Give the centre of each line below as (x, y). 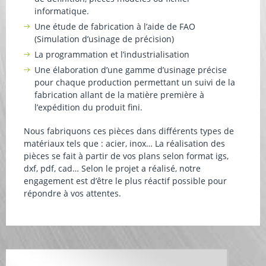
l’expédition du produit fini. (88, 107)
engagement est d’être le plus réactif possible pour (125, 181)
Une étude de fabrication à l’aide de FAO (115, 26)
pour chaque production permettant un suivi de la (135, 82)
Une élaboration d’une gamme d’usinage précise (131, 70)
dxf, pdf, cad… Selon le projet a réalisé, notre (112, 168)
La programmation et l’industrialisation (112, 54)
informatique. (62, 11)
